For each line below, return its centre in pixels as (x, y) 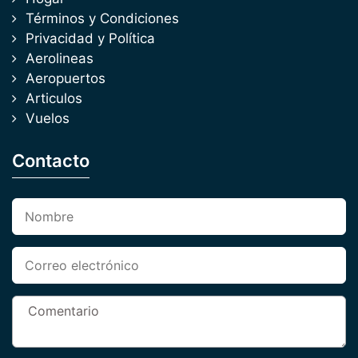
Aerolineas (60, 58)
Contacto (51, 161)
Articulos (54, 98)
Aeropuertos (66, 78)
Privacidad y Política (90, 38)
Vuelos (48, 118)
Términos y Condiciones (102, 18)
